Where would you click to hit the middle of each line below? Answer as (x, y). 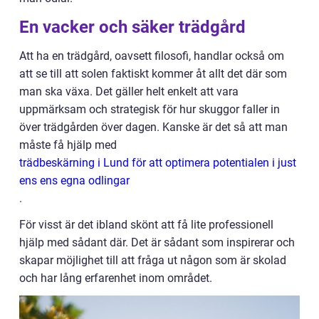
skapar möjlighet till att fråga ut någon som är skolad (153, 260)
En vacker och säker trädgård (132, 27)
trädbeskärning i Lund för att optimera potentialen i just (158, 163)
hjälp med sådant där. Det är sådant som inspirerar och (157, 242)
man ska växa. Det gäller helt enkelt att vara (129, 91)
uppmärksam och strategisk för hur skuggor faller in (150, 109)
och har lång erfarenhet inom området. (116, 278)
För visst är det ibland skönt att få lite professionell (146, 225)
